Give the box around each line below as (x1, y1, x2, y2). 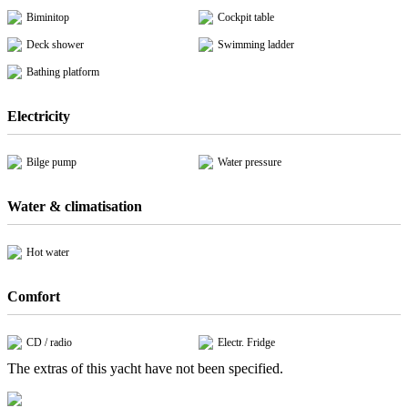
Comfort (7, 289, 60, 305)
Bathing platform (26, 66, 99, 79)
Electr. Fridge (218, 336, 275, 350)
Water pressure (218, 156, 281, 169)
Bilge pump (26, 156, 76, 169)
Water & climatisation (7, 199, 142, 215)
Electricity (7, 108, 70, 125)
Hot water (26, 246, 69, 260)
